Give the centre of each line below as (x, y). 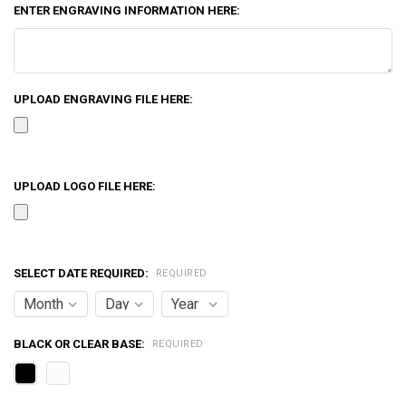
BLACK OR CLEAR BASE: (80, 343)
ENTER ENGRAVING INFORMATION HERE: (126, 10)
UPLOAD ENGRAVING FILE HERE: (103, 100)
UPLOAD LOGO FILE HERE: (84, 187)
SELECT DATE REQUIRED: (82, 274)
